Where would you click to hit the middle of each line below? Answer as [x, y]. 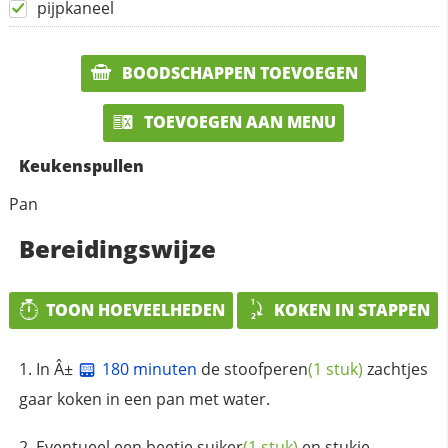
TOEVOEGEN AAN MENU [238, 122]
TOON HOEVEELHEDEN [136, 309]
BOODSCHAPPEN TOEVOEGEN [238, 72]
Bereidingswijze [117, 248]
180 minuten [149, 369]
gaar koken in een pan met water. [144, 399]
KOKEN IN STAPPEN [352, 309]
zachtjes [395, 369]
